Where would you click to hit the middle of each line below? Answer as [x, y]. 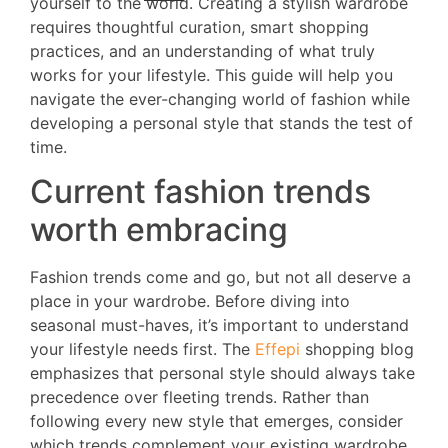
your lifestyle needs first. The [142, 349]
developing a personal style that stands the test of [221, 123]
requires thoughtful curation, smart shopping [199, 27]
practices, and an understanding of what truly [202, 51]
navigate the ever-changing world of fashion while [220, 99]
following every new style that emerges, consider [216, 421]
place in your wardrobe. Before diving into [190, 301]
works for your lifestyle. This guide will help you [211, 75]
